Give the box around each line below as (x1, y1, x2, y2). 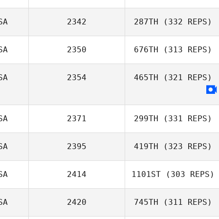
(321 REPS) (158, 73, 212, 82)
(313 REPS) (158, 45, 212, 54)
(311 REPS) (158, 197, 212, 207)
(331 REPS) (158, 114, 212, 123)
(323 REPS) (158, 142, 212, 151)
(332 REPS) (158, 17, 212, 26)
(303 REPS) (161, 170, 215, 179)
